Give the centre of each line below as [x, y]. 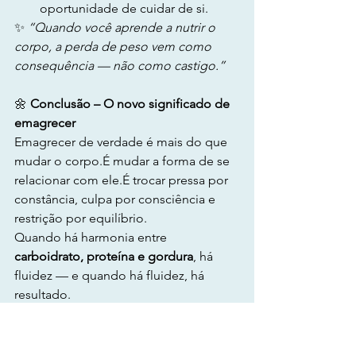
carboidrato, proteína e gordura [104, 256]
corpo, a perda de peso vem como [114, 46]
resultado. [43, 294]
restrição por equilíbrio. [81, 218]
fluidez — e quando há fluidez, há [111, 275]
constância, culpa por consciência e [116, 199]
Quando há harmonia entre [92, 237]
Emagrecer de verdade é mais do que [122, 142]
